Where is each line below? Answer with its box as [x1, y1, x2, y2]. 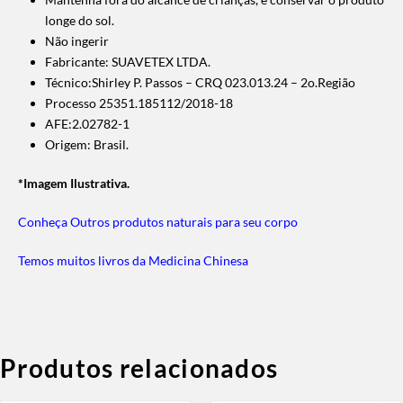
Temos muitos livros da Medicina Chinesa [18, 252, 248, 268]
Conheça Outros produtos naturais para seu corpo [18, 213, 298, 229]
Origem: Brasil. [45, 136, 129, 152]
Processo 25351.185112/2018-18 [45, 94, 233, 111]
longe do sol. [45, 12, 114, 28]
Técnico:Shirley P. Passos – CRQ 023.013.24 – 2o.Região [45, 74, 355, 90]
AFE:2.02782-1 [45, 115, 130, 131]
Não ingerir [45, 32, 109, 49]
